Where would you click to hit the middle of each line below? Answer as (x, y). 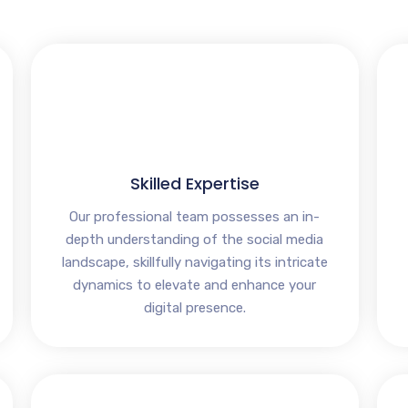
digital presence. (194, 308)
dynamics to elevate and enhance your (195, 286)
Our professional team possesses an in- (195, 217)
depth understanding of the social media (195, 240)
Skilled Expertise (194, 184)
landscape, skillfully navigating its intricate (194, 263)
